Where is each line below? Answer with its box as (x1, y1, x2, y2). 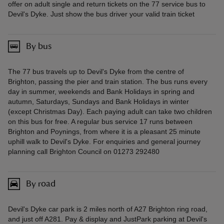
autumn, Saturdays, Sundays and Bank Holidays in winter (8, 97, 189, 106)
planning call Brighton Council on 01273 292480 (8, 147, 159, 156)
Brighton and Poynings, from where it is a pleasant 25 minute (8, 127, 200, 136)
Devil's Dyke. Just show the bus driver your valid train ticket (8, 10, 194, 18)
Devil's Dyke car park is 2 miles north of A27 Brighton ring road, (8, 205, 207, 213)
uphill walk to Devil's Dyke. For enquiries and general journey (8, 137, 200, 146)
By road (26, 179, 55, 188)
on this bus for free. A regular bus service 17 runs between (8, 117, 192, 126)
